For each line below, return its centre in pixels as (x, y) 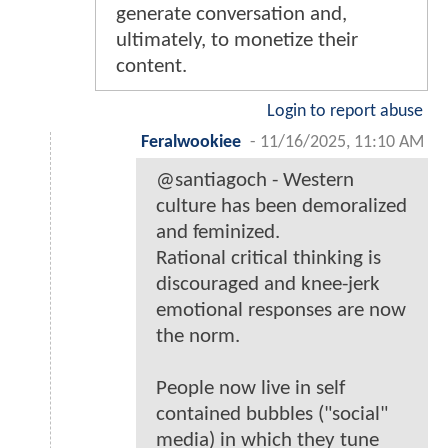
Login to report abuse (345, 112)
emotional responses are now (281, 311)
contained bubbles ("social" (272, 415)
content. (151, 67)
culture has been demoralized (281, 207)
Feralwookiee (191, 143)
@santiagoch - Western (255, 181)
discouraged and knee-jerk (268, 285)
